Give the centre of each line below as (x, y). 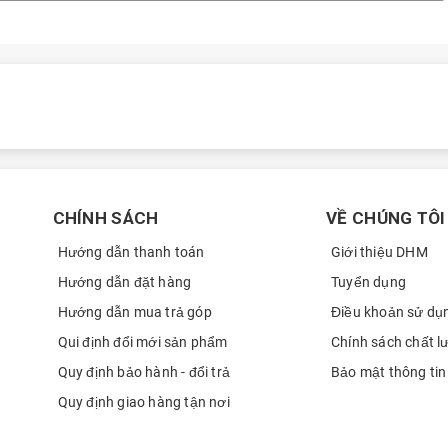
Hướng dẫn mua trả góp (134, 312)
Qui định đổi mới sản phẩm (142, 342)
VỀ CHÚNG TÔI (386, 218)
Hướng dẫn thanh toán (131, 252)
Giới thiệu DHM (379, 252)
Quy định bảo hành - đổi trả (143, 372)
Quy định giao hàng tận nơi (143, 402)
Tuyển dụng (368, 282)
